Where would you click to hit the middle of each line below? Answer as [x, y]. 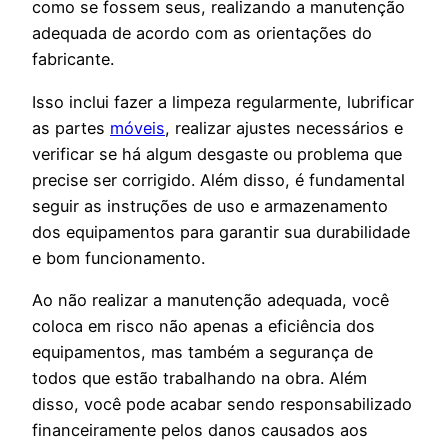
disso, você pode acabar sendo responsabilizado [222, 403]
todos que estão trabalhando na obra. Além [199, 377]
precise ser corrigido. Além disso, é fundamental [218, 179]
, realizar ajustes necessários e [284, 127]
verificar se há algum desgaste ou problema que [217, 153]
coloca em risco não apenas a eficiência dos [203, 325]
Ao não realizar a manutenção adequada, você [210, 299]
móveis [137, 127]
